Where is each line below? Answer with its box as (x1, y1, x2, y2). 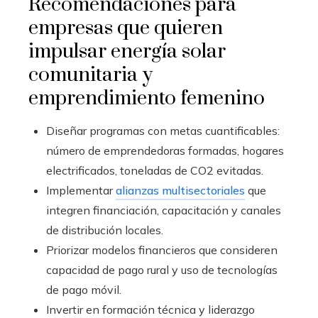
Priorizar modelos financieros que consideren (46, 243, 278, 258)
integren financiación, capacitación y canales (46, 203, 281, 218)
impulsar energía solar (28, 39, 226, 65)
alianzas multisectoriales (116, 183, 245, 198)
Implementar (46, 183, 116, 198)
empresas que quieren (28, 16, 223, 41)
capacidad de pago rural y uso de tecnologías (46, 263, 278, 278)
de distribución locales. (46, 223, 163, 238)
